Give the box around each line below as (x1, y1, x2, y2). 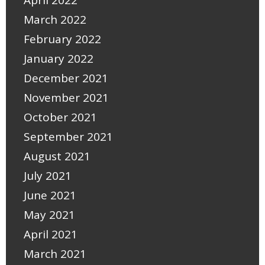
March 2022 (24, 12, 86, 28)
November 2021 (24, 90, 109, 106)
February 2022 (24, 31, 101, 47)
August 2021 (24, 148, 91, 164)
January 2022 (24, 51, 93, 67)
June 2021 (24, 188, 76, 203)
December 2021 (24, 70, 108, 86)
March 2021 (24, 246, 86, 262)
